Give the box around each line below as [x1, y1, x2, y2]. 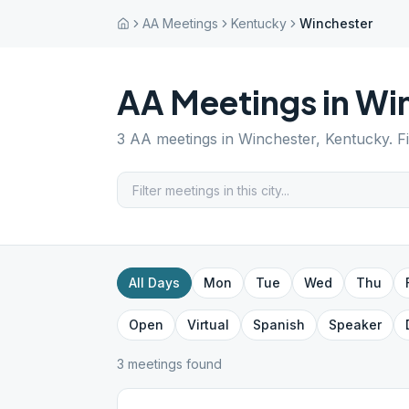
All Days [129, 275, 180, 290]
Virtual [187, 317, 229, 332]
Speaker [329, 317, 382, 332]
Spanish [253, 317, 305, 332]
